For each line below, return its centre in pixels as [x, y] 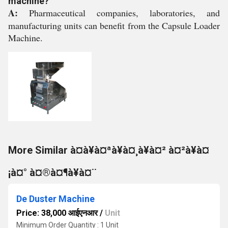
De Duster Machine [55, 199]
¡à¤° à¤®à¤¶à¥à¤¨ [52, 173]
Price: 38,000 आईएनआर [57, 213]
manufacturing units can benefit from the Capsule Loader [114, 25]
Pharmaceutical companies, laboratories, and [124, 13]
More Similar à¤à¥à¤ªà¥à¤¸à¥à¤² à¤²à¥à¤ [109, 150]
